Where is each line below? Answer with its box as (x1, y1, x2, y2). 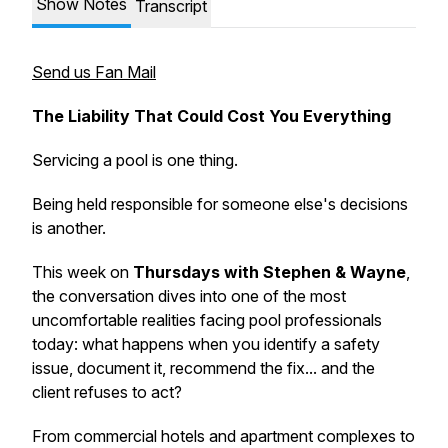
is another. (32, 218, 106, 238)
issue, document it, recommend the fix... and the (32, 358, 375, 378)
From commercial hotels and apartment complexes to (32, 426, 415, 446)
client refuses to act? (32, 382, 182, 402)
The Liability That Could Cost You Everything (32, 106, 391, 126)
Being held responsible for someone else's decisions (32, 194, 408, 214)
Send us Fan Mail (32, 62, 156, 82)
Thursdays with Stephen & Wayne (133, 262, 406, 282)
